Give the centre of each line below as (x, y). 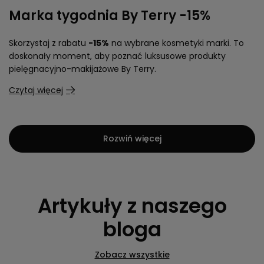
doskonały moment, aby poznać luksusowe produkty (117, 56)
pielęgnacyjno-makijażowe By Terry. (82, 69)
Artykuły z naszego (132, 206)
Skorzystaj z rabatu (49, 43)
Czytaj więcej (36, 90)
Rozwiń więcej (132, 138)
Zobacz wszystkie (132, 255)
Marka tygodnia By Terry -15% (110, 16)
